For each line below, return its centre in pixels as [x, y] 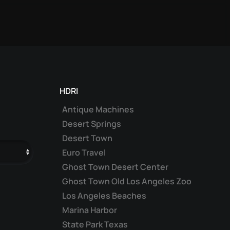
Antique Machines [98, 109]
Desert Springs [92, 124]
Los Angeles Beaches [104, 196]
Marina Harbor [90, 210]
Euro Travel [84, 152]
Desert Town [87, 138]
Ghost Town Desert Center [115, 167]
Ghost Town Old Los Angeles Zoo [127, 181]
